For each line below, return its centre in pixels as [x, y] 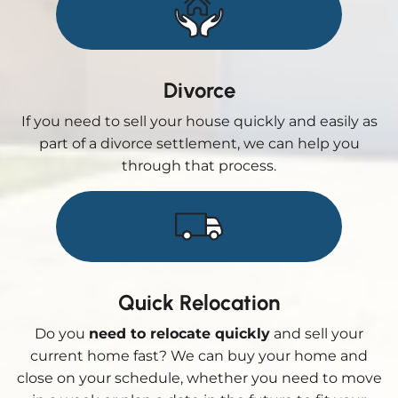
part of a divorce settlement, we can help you [199, 143]
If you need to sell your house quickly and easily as [199, 121]
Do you [62, 333]
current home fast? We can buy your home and [199, 355]
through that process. [199, 165]
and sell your [317, 333]
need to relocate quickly [179, 333]
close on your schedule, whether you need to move [199, 378]
